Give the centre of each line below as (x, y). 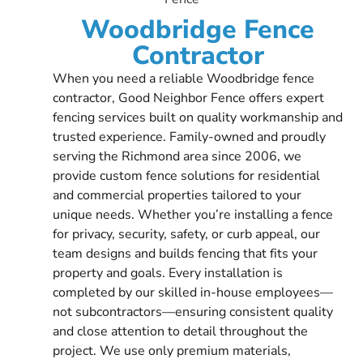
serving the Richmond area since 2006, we (177, 156)
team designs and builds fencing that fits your (185, 253)
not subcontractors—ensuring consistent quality (193, 312)
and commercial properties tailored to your (177, 195)
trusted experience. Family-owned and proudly (189, 137)
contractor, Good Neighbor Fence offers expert (188, 98)
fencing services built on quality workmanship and (198, 117)
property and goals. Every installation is (168, 273)
